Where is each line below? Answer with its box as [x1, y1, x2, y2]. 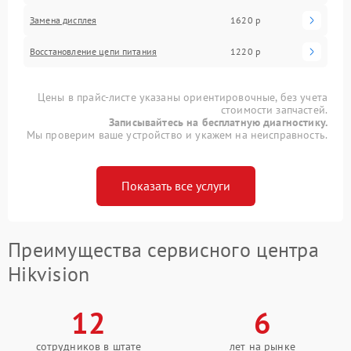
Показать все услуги [121, 177, 230, 194]
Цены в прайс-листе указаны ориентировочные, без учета [38, 89, 327, 104]
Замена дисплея [30, 13, 97, 26]
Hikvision [8, 260, 90, 287]
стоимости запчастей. [220, 102, 327, 117]
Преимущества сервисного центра [8, 236, 319, 262]
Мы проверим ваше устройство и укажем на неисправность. [26, 127, 327, 142]
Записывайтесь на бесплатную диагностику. [109, 114, 327, 129]
